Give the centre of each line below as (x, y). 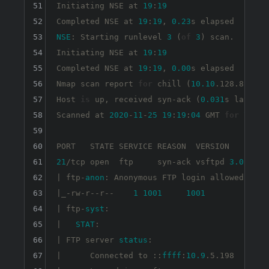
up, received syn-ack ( (145, 100)
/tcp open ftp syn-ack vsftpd (147, 162)
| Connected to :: (109, 256)
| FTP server (87, 240)
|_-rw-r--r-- (95, 193)
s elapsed (212, 68)
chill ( (171, 84)
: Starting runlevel (119, 37)
